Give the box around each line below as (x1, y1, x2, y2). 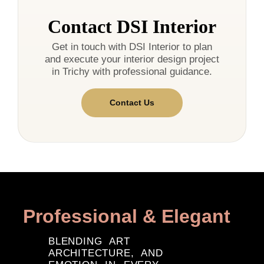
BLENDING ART (48, 236, 130, 247)
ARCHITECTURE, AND (48, 247, 163, 259)
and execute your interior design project (45, 54, 219, 65)
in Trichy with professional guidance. (52, 66, 212, 78)
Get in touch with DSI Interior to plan (52, 41, 212, 53)
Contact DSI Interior (48, 16, 216, 38)
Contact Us (110, 98, 154, 108)
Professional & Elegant (23, 206, 230, 227)
